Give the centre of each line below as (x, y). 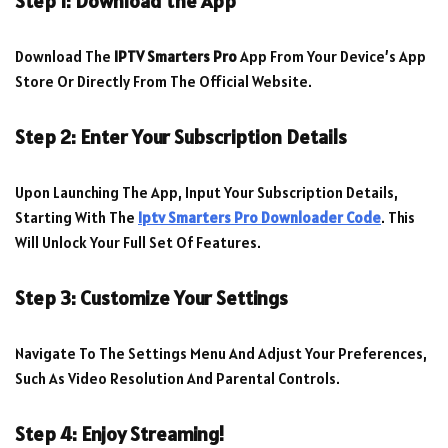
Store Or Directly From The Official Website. (163, 82)
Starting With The (76, 218)
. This (398, 218)
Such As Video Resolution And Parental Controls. (177, 379)
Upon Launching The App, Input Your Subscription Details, (206, 193)
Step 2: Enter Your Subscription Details (181, 137)
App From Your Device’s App (331, 57)
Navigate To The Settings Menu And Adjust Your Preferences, (221, 354)
